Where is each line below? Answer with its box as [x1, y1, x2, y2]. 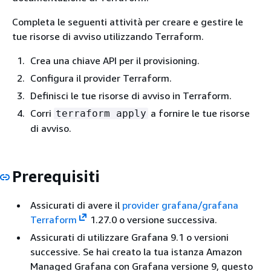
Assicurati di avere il [30, 198, 122, 211]
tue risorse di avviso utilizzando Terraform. [12, 30, 204, 42]
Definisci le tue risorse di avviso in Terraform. [30, 90, 232, 102]
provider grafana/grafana [122, 198, 238, 211]
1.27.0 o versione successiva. [87, 213, 217, 226]
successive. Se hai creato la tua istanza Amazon [30, 245, 242, 258]
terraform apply [56, 108, 146, 119]
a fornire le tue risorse [148, 107, 250, 119]
